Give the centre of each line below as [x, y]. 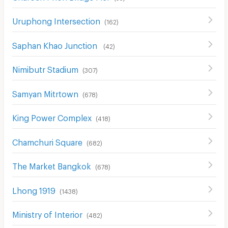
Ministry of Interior [47, 213]
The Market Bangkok [51, 165]
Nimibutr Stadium [45, 68]
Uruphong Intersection [56, 20]
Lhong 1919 [34, 189]
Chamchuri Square [47, 140]
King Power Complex [52, 117]
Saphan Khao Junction [55, 44]
